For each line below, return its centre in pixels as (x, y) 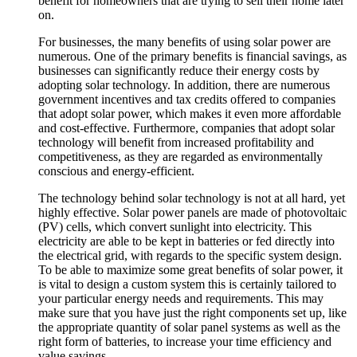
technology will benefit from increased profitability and (176, 142)
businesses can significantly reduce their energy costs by (179, 70)
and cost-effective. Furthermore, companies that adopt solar (186, 127)
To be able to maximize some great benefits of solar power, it (190, 269)
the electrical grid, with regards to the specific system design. (190, 255)
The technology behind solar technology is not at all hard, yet (192, 198)
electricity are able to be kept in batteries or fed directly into (186, 241)
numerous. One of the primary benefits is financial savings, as (192, 56)
